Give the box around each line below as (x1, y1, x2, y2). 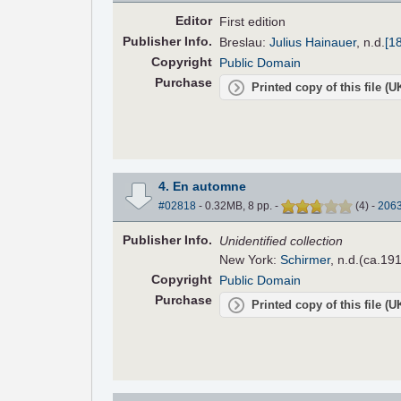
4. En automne (158, 178, 246, 193)
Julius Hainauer (269, 35, 357, 50)
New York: (219, 252, 281, 267)
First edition (219, 14, 286, 30)
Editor (175, 13, 212, 29)
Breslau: (219, 35, 270, 50)
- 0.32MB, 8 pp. (195, 199, 275, 212)
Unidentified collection (219, 233, 344, 248)
